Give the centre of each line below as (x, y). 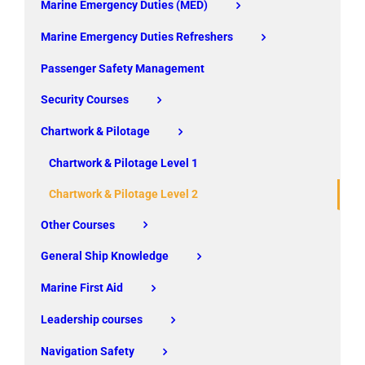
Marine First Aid (82, 288)
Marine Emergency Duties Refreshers (137, 37)
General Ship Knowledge (105, 256)
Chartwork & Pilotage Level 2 (123, 193)
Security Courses (85, 99)
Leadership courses (92, 319)
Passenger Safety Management (123, 68)
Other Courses (78, 224)
